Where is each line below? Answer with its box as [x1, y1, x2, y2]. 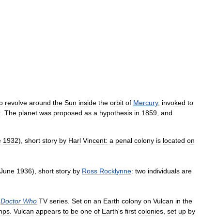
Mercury [133, 99, 158, 107]
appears [36, 207, 61, 216]
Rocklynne [99, 167, 131, 175]
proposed [53, 109, 82, 117]
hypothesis [99, 109, 132, 117]
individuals [148, 167, 180, 175]
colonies [138, 207, 163, 216]
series [49, 197, 68, 205]
